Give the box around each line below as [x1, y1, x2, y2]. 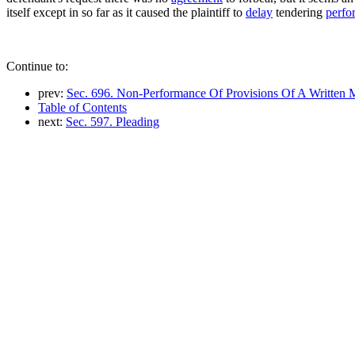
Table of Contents [38, 100, 127, 114]
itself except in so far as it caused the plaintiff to [6, 5, 246, 19]
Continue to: [6, 59, 68, 73]
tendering [273, 5, 326, 19]
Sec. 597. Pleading [66, 114, 159, 128]
